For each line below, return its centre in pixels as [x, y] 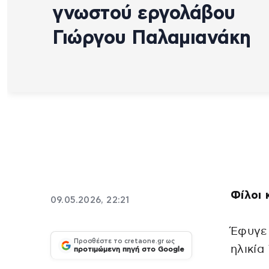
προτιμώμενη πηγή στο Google [129, 249]
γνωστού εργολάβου [144, 13]
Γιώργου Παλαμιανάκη [152, 38]
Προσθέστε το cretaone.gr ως [124, 241]
